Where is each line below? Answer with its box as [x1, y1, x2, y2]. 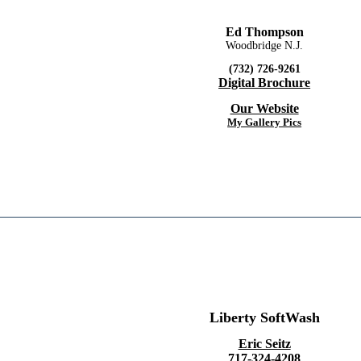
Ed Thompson [225, 24, 304, 39]
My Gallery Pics [227, 115, 302, 128]
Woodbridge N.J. [226, 39, 304, 52]
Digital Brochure [218, 76, 311, 89]
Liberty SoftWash [209, 309, 320, 326]
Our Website [230, 101, 299, 115]
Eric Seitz [238, 337, 291, 351]
